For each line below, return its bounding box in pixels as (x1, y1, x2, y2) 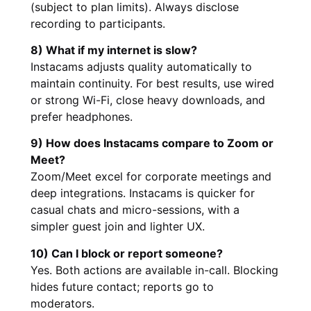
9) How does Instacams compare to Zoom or (31, 136, 274, 151)
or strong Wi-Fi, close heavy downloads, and (31, 92, 265, 107)
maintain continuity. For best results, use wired (31, 76, 274, 90)
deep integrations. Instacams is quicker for (31, 186, 255, 201)
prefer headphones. (31, 109, 133, 124)
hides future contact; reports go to (31, 279, 214, 294)
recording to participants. (31, 16, 165, 31)
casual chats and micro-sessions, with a (31, 203, 239, 217)
